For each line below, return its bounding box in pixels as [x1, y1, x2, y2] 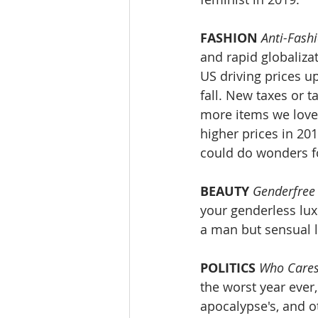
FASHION [200, 29, 258, 48]
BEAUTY [200, 182, 249, 201]
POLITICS [200, 259, 256, 278]
